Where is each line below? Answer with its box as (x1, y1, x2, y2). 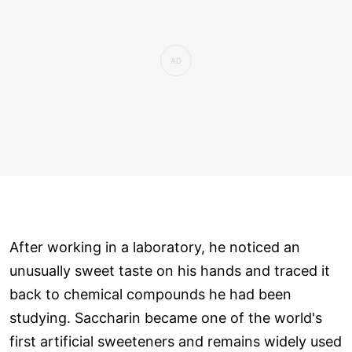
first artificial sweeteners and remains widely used (9, 332, 342, 350)
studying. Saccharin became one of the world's (9, 309, 322, 326)
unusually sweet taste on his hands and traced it (9, 262, 330, 279)
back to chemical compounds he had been (9, 285, 291, 302)
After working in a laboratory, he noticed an (9, 238, 300, 255)
